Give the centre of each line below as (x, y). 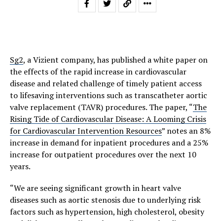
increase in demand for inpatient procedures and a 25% (109, 143)
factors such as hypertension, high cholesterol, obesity (107, 212)
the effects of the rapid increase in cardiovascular (98, 72)
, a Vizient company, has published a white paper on (115, 60)
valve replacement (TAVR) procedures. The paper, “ (101, 107)
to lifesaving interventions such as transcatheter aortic (109, 95)
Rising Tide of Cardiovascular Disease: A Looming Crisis (108, 119)
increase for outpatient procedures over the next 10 (103, 154)
